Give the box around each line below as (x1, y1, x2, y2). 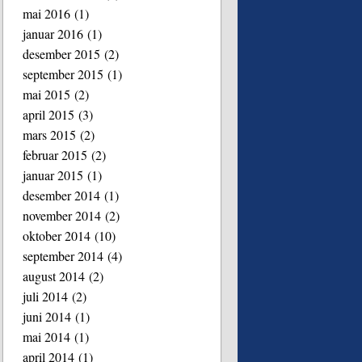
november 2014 (23, 206, 102, 224)
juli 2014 (23, 287, 69, 305)
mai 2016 (23, 4, 71, 22)
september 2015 (23, 65, 104, 82)
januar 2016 (23, 24, 84, 42)
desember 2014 (23, 186, 101, 204)
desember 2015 (23, 44, 101, 62)
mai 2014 (23, 327, 71, 345)
